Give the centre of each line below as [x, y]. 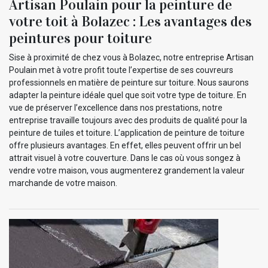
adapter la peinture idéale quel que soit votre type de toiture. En [128, 95]
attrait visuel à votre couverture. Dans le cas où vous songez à [125, 158]
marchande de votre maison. [63, 183]
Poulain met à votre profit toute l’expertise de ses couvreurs [121, 70]
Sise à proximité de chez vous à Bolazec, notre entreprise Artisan [131, 58]
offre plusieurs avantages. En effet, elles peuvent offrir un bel [125, 146]
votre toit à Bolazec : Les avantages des [130, 22]
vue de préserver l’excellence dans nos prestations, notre [116, 108]
